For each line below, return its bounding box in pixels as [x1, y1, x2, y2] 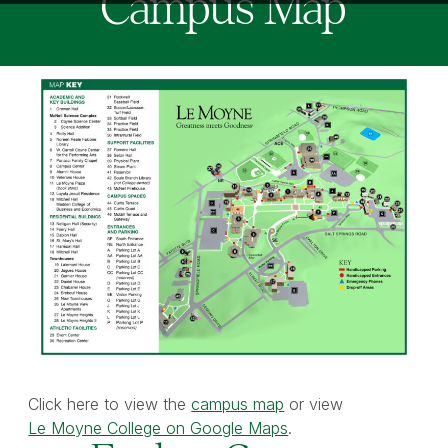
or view [284, 394, 344, 415]
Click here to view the [28, 394, 192, 415]
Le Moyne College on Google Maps [28, 418, 289, 439]
